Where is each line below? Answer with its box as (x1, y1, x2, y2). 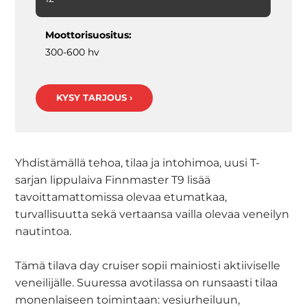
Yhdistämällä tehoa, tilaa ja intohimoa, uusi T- (15, 156, 260, 169)
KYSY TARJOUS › (56, 93, 133, 103)
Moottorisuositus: (45, 29, 132, 41)
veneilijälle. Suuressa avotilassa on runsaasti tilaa (15, 276, 278, 289)
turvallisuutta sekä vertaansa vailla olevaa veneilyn (15, 208, 290, 221)
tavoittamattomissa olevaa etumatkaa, (15, 191, 228, 204)
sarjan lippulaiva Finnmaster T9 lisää (15, 173, 211, 186)
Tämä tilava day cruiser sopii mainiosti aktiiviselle (15, 259, 281, 272)
